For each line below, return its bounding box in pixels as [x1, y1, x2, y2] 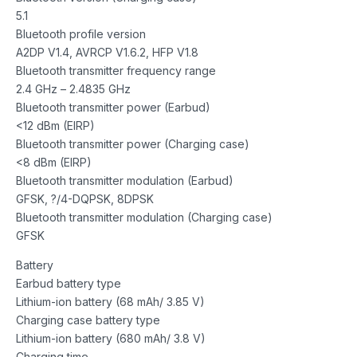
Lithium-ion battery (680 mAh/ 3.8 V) [16, 331, 206, 345]
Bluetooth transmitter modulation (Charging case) [16, 210, 273, 224]
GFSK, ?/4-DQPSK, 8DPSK [16, 191, 154, 206]
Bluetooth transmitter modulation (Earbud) [16, 173, 233, 187]
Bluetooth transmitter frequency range [16, 63, 216, 77]
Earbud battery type [16, 276, 121, 290]
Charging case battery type [16, 312, 160, 327]
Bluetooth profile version [16, 26, 146, 41]
